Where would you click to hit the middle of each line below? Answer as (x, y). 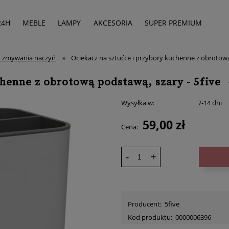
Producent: (144, 204)
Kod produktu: (150, 217)
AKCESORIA (113, 23)
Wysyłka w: (138, 103)
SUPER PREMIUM (173, 23)
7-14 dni (210, 103)
